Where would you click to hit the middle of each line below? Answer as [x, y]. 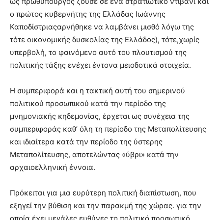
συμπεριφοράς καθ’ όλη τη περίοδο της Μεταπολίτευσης [108, 129]
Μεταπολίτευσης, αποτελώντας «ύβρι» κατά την [94, 154]
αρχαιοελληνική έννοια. [53, 167]
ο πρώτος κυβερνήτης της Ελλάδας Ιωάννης [88, 14]
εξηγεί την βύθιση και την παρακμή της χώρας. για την [106, 205]
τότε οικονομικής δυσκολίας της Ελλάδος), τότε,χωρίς [105, 39]
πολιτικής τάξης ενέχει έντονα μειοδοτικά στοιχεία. [100, 65]
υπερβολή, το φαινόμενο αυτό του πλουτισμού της [98, 52]
